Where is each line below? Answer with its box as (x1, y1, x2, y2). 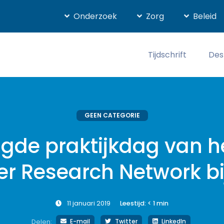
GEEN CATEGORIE (84, 111, 140, 119)
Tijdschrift (148, 49, 186, 60)
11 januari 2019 (65, 199, 112, 207)
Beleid (192, 10, 216, 22)
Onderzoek (73, 10, 117, 22)
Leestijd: (120, 199, 146, 207)
